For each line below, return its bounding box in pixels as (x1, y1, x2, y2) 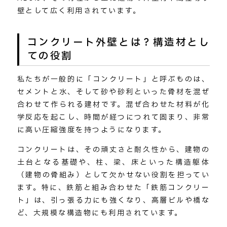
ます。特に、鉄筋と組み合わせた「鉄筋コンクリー (17, 182, 210, 194)
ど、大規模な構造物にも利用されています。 (17, 208, 183, 219)
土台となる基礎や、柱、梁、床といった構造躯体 (17, 157, 210, 168)
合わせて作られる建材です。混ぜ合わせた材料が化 (17, 99, 210, 110)
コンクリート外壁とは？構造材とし (27, 34, 210, 50)
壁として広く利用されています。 (17, 6, 141, 17)
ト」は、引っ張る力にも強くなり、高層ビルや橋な (17, 195, 210, 206)
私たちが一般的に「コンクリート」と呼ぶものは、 (17, 74, 210, 85)
